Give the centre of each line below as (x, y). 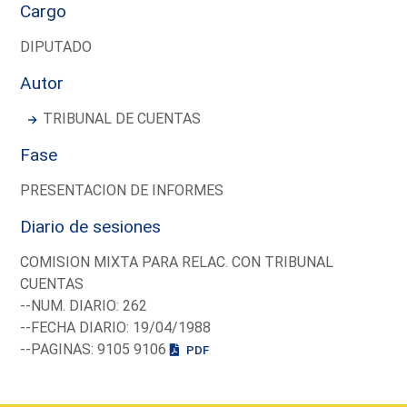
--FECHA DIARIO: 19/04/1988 (116, 327)
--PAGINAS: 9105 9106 (95, 349)
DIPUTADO (56, 46)
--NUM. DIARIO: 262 (84, 305)
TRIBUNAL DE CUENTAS (122, 118)
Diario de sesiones (91, 226)
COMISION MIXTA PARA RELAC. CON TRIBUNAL (177, 262)
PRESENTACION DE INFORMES (122, 190)
